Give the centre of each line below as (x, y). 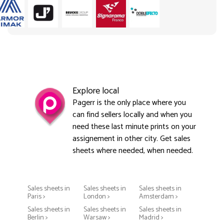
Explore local (96, 91)
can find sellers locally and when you (132, 114)
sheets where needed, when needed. (133, 150)
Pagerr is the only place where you (129, 102)
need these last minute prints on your (134, 126)
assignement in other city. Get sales (131, 138)
